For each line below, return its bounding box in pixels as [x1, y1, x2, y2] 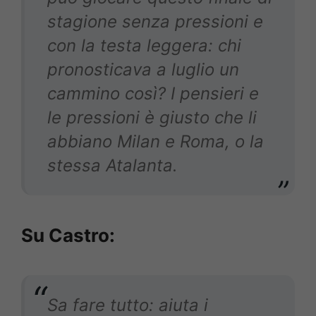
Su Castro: [21, 224, 115, 246]
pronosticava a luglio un [47, 59, 239, 80]
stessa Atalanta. [47, 154, 178, 176]
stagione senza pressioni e [47, 11, 263, 32]
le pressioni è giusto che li [47, 107, 257, 128]
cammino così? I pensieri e [47, 83, 259, 104]
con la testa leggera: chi [47, 35, 241, 56]
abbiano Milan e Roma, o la [47, 130, 264, 152]
